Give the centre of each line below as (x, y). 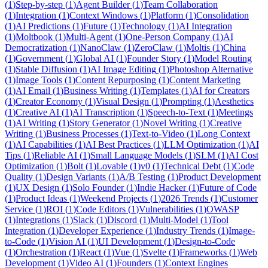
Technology (143, 26)
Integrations (38, 220)
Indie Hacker (162, 188)
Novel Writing (170, 123)
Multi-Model (174, 220)
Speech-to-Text (176, 112)
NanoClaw (101, 48)
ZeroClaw (154, 48)
